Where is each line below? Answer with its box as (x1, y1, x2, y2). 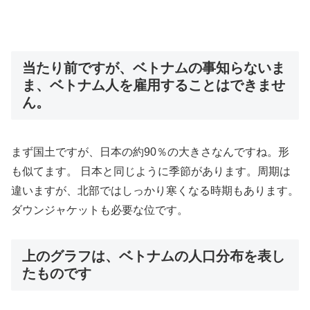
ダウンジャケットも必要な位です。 (11, 203, 188, 216)
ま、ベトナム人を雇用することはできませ (22, 77, 285, 93)
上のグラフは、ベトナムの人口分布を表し (22, 248, 285, 264)
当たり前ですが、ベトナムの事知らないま (22, 60, 285, 76)
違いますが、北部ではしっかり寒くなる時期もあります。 (11, 184, 299, 197)
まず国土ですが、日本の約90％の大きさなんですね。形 (11, 145, 289, 158)
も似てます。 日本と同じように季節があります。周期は (11, 165, 291, 177)
